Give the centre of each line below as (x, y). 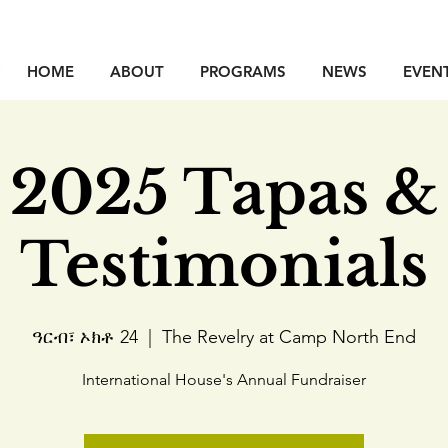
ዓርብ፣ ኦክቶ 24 (85, 337)
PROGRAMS (243, 71)
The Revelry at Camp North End (289, 337)
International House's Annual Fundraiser (224, 379)
